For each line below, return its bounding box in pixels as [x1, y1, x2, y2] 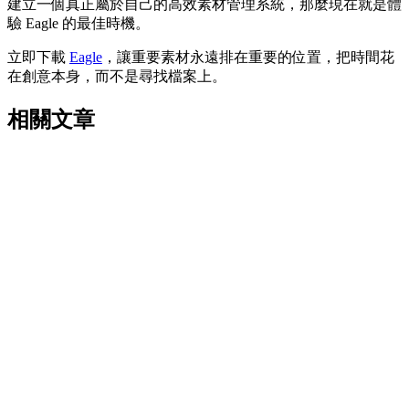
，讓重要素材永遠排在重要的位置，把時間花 [102, 48, 394, 65]
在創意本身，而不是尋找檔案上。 [7, 68, 226, 84]
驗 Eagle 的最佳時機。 [7, 15, 150, 31]
